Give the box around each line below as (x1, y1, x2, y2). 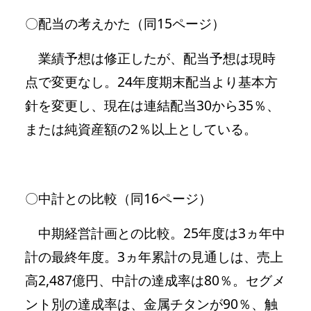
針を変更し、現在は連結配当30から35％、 (25, 95, 280, 115)
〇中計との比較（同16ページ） (25, 188, 212, 208)
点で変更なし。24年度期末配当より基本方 (25, 72, 278, 91)
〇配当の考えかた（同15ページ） (25, 13, 225, 33)
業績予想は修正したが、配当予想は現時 (25, 48, 276, 67)
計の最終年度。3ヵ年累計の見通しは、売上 (25, 246, 283, 266)
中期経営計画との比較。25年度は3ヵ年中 (25, 223, 285, 242)
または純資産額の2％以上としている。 (25, 119, 257, 138)
